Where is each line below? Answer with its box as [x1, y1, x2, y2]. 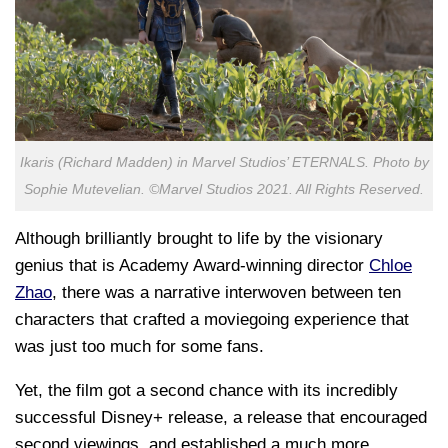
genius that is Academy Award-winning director [15, 256, 369, 276]
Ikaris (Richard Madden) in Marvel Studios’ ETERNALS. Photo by [19, 155, 429, 171]
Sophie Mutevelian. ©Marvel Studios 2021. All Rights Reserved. [24, 182, 424, 198]
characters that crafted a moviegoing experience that [15, 310, 409, 330]
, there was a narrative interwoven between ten [52, 283, 401, 303]
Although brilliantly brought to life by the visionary [15, 229, 383, 249]
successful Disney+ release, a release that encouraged [15, 408, 427, 428]
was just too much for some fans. [15, 337, 264, 357]
